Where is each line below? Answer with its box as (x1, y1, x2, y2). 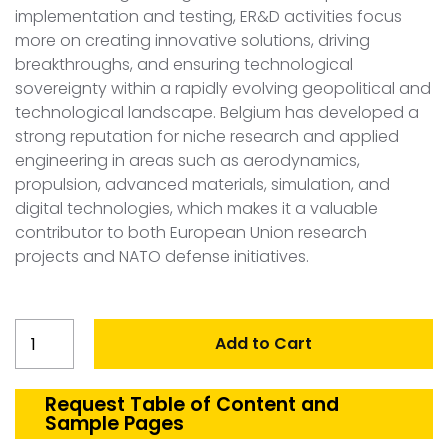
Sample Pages (45, 410, 184, 438)
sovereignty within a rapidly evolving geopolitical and (15, 77, 431, 101)
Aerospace (14, 342, 100, 366)
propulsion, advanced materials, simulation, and (15, 173, 390, 197)
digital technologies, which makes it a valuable (15, 197, 378, 221)
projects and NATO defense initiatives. (15, 245, 309, 269)
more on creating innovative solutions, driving (15, 29, 370, 53)
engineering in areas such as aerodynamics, (15, 149, 360, 173)
